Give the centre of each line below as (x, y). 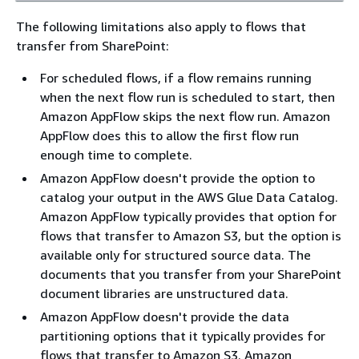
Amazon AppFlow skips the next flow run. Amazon (185, 116)
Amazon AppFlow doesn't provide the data (165, 316)
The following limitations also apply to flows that (161, 26)
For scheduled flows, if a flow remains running (176, 77)
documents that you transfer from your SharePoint (191, 274)
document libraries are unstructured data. (164, 293)
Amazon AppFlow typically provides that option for (188, 216)
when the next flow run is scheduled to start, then (188, 97)
